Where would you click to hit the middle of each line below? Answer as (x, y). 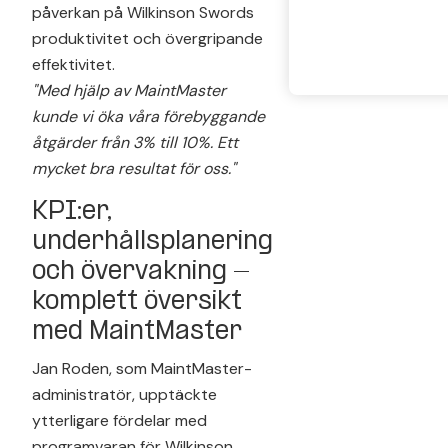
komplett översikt (137, 302)
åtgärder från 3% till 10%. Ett (135, 142)
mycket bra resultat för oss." (134, 168)
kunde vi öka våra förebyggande (148, 116)
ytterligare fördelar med (119, 420)
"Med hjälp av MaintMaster (129, 90)
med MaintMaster (137, 332)
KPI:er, (71, 212)
